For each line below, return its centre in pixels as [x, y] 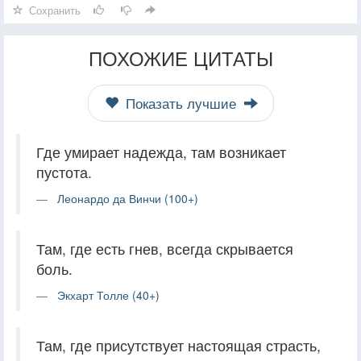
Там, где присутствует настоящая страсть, [178, 345]
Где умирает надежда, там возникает [161, 151]
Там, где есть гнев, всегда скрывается [165, 248]
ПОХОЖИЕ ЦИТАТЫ [180, 57]
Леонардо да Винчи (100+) [128, 198]
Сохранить [55, 10]
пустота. [64, 172]
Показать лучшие [180, 103]
